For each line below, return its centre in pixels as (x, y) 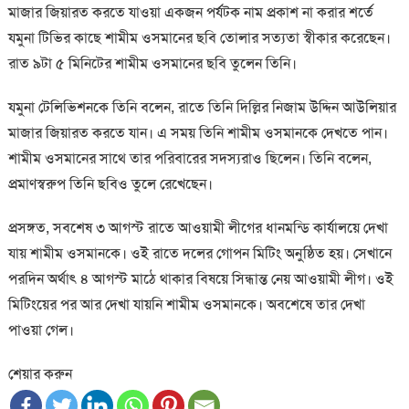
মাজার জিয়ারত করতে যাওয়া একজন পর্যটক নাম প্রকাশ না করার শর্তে (190, 13)
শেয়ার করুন (40, 374)
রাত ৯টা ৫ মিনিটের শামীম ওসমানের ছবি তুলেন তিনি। (152, 64)
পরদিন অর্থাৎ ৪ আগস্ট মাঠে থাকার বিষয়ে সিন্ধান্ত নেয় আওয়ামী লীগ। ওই (200, 279)
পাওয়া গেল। (41, 330)
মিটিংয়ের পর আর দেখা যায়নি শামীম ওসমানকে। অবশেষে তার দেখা (186, 305)
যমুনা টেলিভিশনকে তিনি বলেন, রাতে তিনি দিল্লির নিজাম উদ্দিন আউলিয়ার (202, 108)
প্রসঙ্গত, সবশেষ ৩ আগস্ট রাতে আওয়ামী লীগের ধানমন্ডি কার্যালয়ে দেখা (198, 228)
